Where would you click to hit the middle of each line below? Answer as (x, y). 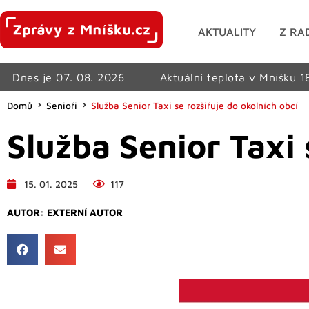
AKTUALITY (227, 31)
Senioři (62, 105)
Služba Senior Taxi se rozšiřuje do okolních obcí (195, 105)
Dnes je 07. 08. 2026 (69, 77)
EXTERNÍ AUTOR (85, 212)
